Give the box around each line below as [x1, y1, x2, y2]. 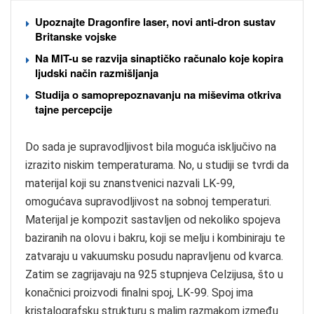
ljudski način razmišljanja [35, 64, 158, 81]
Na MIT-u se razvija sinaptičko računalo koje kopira [35, 50, 283, 66]
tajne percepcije [35, 101, 112, 117]
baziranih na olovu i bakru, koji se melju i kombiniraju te [25, 231, 285, 245]
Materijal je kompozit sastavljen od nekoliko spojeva [25, 212, 280, 226]
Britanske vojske [35, 28, 116, 44]
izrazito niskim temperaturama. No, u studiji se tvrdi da [25, 158, 289, 172]
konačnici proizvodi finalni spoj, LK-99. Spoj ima [25, 285, 253, 299]
